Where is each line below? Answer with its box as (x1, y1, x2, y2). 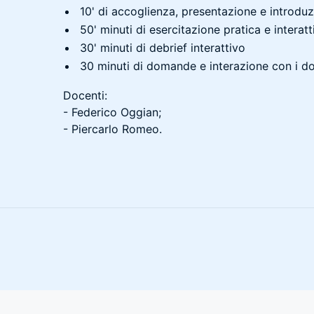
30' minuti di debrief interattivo (80, 41, 245, 55)
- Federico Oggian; (63, 105, 161, 119)
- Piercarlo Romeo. (63, 122, 162, 136)
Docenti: (63, 88, 107, 102)
